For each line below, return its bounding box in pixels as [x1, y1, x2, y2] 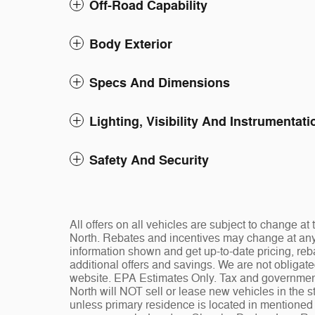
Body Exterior [89, 36, 172, 53]
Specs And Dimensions [89, 75, 230, 91]
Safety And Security [89, 152, 209, 169]
